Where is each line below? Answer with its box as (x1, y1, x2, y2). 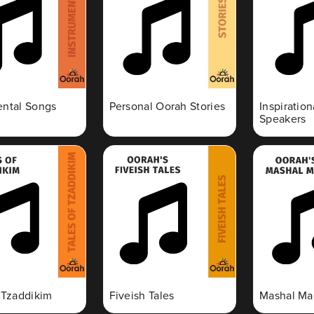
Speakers (259, 110, 306, 126)
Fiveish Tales (109, 287, 175, 303)
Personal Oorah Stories (109, 97, 226, 114)
